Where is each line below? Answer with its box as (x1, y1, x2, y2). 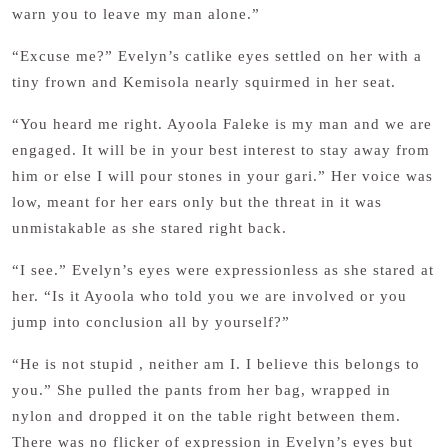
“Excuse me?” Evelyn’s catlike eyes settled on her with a (12, 48, 422, 64)
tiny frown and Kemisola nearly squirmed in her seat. (12, 74, 396, 90)
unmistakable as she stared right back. (12, 220, 287, 236)
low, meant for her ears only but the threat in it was (12, 194, 382, 210)
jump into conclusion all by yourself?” (12, 314, 295, 330)
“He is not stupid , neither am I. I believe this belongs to (12, 356, 420, 372)
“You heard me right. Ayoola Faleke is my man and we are (12, 116, 432, 132)
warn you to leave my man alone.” (12, 6, 265, 22)
